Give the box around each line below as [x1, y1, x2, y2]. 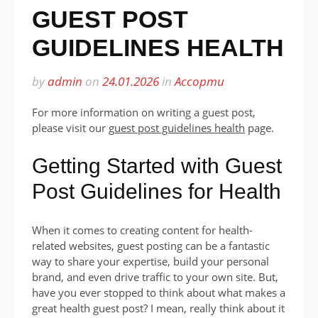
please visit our [32, 121, 109, 135]
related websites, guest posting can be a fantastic [32, 238, 270, 253]
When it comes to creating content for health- [32, 222, 253, 237]
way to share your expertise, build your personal [32, 253, 269, 268]
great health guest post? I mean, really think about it [32, 300, 285, 315]
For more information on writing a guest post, [32, 105, 256, 119]
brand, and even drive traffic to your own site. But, [32, 269, 278, 284]
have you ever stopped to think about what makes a [32, 285, 285, 300]
